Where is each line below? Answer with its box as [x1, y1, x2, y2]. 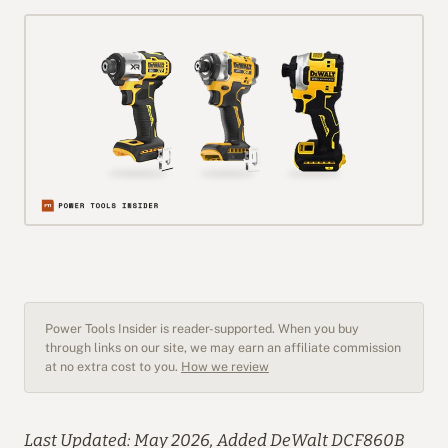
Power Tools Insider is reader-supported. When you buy [45, 320, 359, 336]
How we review [181, 358, 269, 374]
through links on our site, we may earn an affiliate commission [45, 339, 401, 355]
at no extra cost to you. [45, 358, 181, 374]
